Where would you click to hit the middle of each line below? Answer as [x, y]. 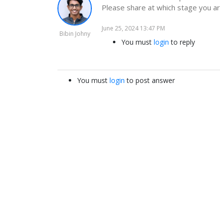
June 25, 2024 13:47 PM [133, 28]
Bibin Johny [75, 34]
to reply [182, 42]
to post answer [150, 80]
